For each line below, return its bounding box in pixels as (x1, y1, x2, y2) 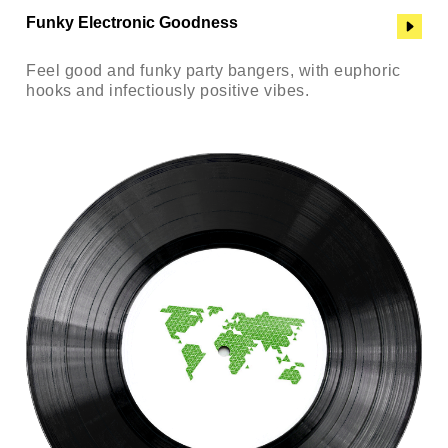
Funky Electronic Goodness (26, 13, 238, 31)
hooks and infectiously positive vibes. (26, 81, 310, 99)
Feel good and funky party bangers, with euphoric (26, 61, 401, 79)
